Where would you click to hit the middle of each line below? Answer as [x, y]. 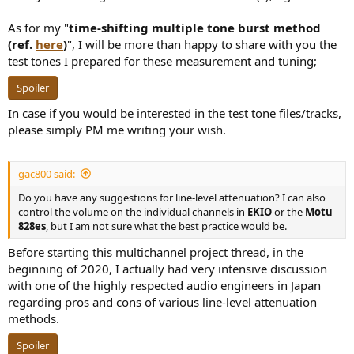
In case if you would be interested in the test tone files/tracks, [175, 113]
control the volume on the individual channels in [133, 211]
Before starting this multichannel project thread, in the [156, 252]
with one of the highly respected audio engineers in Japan [164, 286]
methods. [34, 319]
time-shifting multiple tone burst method [195, 28]
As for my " [38, 28]
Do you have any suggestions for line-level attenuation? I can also [172, 197]
